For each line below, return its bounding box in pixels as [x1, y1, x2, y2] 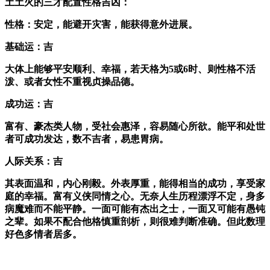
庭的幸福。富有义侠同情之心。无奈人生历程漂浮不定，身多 [5, 191, 265, 202]
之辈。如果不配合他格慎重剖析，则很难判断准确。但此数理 [5, 216, 265, 227]
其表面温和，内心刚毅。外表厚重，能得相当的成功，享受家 [5, 178, 265, 189]
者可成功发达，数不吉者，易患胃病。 [5, 134, 178, 145]
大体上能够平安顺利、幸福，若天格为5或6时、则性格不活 [5, 64, 256, 75]
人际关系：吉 [5, 156, 63, 167]
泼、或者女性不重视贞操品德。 [5, 77, 149, 87]
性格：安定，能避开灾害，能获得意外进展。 [5, 19, 207, 30]
